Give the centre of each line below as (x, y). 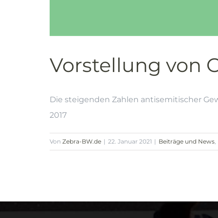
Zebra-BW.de (82, 141)
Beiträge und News (187, 141)
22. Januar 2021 (130, 141)
